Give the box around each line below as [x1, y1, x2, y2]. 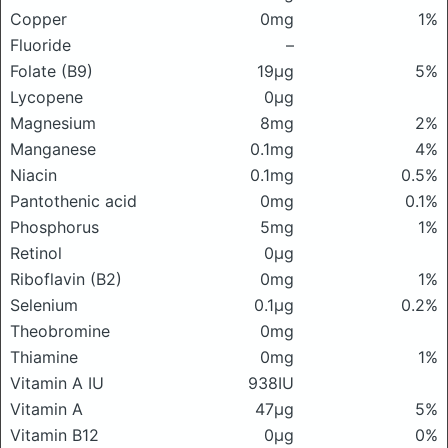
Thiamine [10, 347, 78, 367]
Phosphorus [10, 217, 99, 237]
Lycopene [10, 87, 83, 107]
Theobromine [10, 321, 110, 341]
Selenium [10, 295, 78, 315]
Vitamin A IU [10, 373, 104, 393]
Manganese [10, 139, 96, 159]
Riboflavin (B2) [10, 269, 122, 289]
